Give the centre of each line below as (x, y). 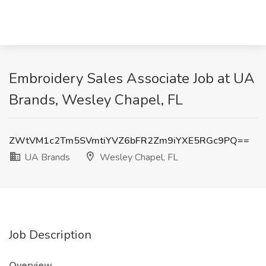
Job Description (50, 235)
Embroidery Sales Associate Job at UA (132, 78)
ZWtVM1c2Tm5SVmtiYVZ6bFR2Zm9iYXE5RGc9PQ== (129, 141)
